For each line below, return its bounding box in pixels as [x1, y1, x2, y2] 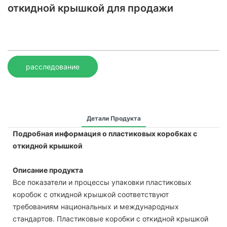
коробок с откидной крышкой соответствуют [13, 190, 169, 199]
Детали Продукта [86, 114, 141, 122]
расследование [26, 62, 80, 71]
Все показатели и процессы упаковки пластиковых [13, 177, 192, 186]
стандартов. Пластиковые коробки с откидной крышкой [13, 214, 208, 223]
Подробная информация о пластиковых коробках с [13, 129, 197, 138]
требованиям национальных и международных [13, 202, 179, 211]
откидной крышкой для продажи [8, 2, 173, 14]
